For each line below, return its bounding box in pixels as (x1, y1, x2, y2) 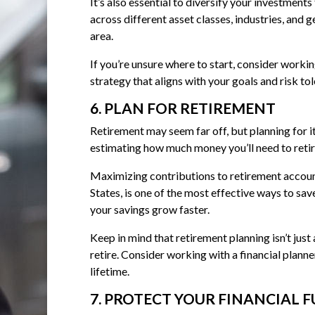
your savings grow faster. (89, 202, 210, 217)
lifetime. (89, 264, 129, 278)
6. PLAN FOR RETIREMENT (89, 99, 276, 117)
